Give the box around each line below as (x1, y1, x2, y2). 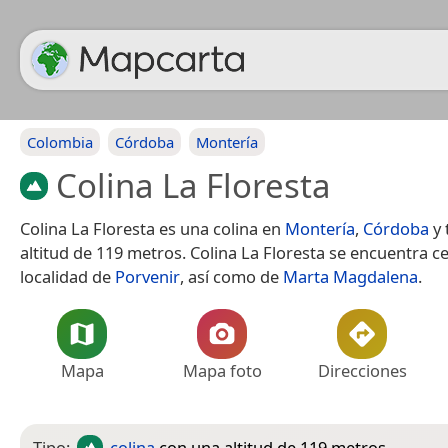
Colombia (27, 132, 93, 152)
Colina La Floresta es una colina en (20, 216, 285, 240)
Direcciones (317, 358, 407, 382)
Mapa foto (182, 358, 262, 382)
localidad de (20, 264, 115, 288)
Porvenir (115, 264, 180, 288)
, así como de (180, 264, 283, 288)
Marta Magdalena (283, 264, 418, 288)
